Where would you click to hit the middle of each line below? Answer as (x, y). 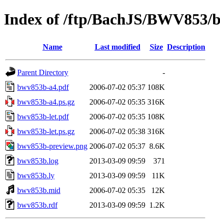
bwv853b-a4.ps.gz (46, 102)
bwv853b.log (38, 161)
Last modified (117, 47)
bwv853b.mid (39, 190)
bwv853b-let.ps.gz (46, 131)
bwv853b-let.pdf (43, 116)
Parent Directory (43, 72)
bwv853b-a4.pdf (43, 87)
